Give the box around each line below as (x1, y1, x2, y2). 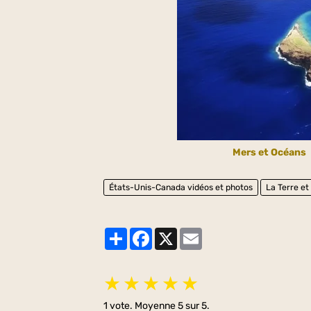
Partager (127, 226, 167, 239)
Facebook (152, 226, 196, 239)
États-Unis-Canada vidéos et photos (109, 182, 253, 192)
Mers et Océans (232, 146, 306, 158)
